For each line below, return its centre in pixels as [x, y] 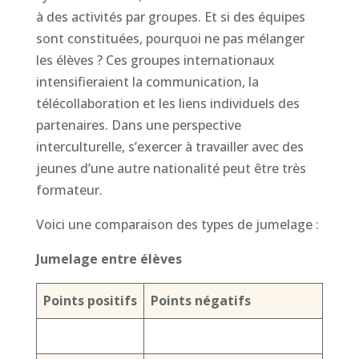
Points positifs [90, 301]
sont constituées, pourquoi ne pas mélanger [170, 38]
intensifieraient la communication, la [147, 82]
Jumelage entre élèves [109, 259]
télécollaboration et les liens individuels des [167, 103]
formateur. [69, 190]
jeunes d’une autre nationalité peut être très [171, 168]
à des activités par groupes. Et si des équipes [170, 17]
